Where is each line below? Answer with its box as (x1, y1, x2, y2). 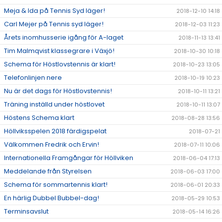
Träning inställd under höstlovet (4, 100, 105, 109)
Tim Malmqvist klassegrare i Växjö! (4, 46, 114, 55)
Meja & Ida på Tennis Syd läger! (4, 6, 105, 15)
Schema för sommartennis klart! (4, 180, 108, 189)
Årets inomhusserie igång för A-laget (4, 33, 123, 42)
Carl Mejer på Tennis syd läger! (4, 19, 104, 29)
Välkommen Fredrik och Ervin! (4, 140, 99, 149)
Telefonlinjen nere (4, 73, 62, 82)
